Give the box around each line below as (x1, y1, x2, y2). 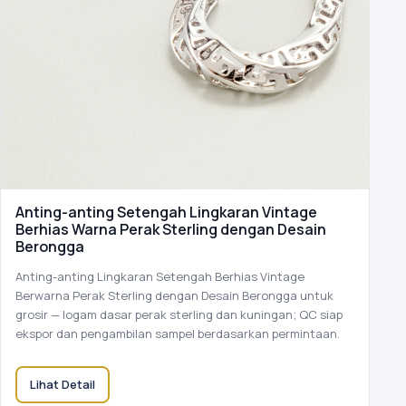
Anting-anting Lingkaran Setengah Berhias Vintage (15, 267, 304, 285)
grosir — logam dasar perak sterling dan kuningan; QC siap (15, 305, 343, 323)
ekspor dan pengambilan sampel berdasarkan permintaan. (15, 324, 340, 342)
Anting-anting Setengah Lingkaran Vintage (15, 201, 317, 222)
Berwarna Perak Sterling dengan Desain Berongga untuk (15, 286, 333, 304)
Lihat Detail (30, 375, 95, 392)
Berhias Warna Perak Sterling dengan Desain (15, 218, 326, 239)
